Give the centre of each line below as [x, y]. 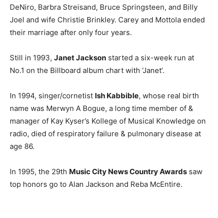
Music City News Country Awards [128, 172]
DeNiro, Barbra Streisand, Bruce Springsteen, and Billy [104, 7]
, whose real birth [169, 96]
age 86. [22, 146]
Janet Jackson [80, 58]
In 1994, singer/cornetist [52, 96]
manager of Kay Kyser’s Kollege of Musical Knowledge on [108, 121]
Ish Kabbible [117, 96]
